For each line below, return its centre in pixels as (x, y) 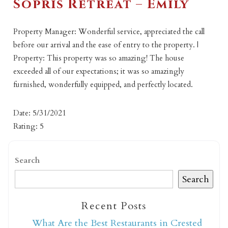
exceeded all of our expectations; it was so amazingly (99, 71)
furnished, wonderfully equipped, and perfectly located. (103, 84)
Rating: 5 (29, 126)
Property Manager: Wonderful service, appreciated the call (109, 31)
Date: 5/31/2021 (40, 113)
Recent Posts (114, 206)
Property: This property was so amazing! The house (99, 58)
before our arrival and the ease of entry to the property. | (106, 45)
